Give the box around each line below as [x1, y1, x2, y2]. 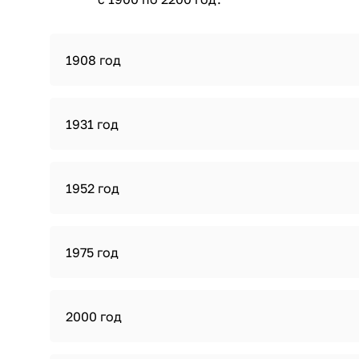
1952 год [66, 180, 119, 196]
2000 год [66, 309, 122, 325]
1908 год [66, 52, 121, 68]
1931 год [66, 116, 119, 132]
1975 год [66, 244, 119, 260]
